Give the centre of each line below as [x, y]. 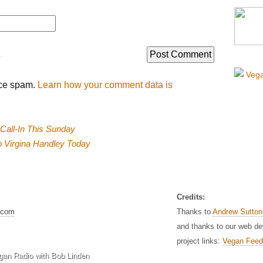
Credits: [191, 197]
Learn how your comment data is [105, 85]
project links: [200, 241]
